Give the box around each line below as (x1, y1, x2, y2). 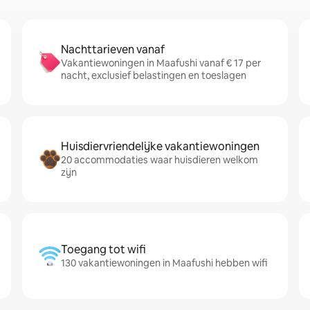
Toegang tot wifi (61, 242, 146, 257)
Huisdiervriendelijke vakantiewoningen (61, 139, 259, 154)
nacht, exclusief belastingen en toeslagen (61, 69, 246, 82)
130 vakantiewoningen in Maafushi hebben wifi (61, 257, 267, 269)
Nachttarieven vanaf (61, 42, 165, 57)
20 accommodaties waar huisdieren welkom (61, 154, 258, 166)
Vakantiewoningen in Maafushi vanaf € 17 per (61, 57, 261, 69)
